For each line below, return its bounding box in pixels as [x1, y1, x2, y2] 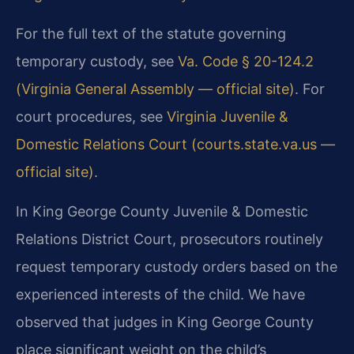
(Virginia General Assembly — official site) [16, 80, 295, 97]
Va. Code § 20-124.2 [178, 52, 314, 70]
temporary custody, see [16, 52, 178, 70]
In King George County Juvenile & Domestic [16, 202, 308, 220]
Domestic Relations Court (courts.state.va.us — [16, 135, 335, 153]
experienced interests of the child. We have [16, 285, 305, 303]
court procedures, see [16, 107, 167, 125]
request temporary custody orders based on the [16, 258, 337, 275]
